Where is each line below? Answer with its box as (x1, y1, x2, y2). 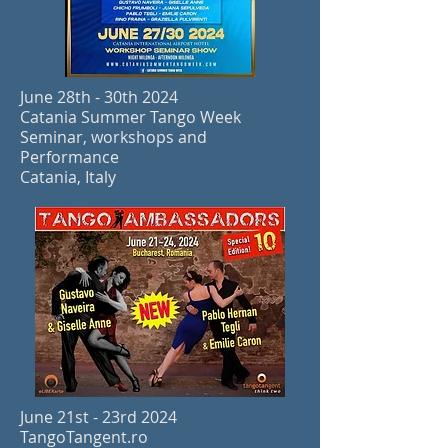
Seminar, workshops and (20, 126, 207, 148)
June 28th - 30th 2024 (20, 86, 178, 108)
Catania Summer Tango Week (20, 106, 241, 128)
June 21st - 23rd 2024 (20, 406, 177, 428)
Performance (20, 146, 119, 168)
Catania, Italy (20, 166, 116, 188)
